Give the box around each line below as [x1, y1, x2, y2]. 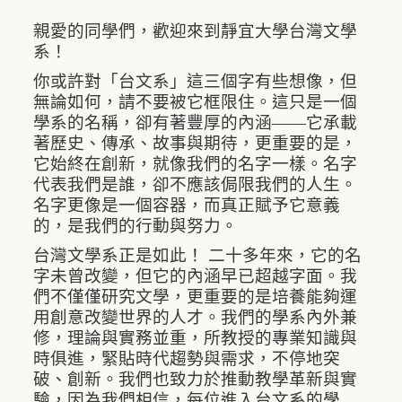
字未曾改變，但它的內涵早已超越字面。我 [33, 266, 357, 285]
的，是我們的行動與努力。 [33, 215, 238, 235]
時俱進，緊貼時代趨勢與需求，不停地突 [33, 348, 340, 368]
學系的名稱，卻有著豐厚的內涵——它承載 [33, 112, 357, 132]
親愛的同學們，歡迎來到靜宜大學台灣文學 [33, 21, 357, 40]
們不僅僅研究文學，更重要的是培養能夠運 [33, 286, 357, 306]
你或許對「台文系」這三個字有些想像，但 [33, 71, 357, 91]
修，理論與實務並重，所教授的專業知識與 [33, 328, 357, 347]
